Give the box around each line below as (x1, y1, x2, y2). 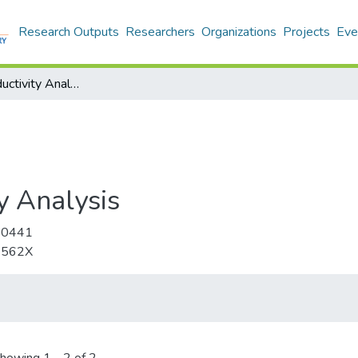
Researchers (125, 23, 195, 41)
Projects (283, 23, 330, 41)
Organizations (201, 23, 276, 41)
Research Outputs (18, 23, 119, 41)
